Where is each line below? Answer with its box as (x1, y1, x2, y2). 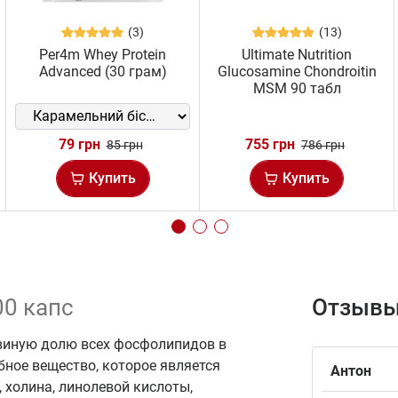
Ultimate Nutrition (242, 45, 353, 63)
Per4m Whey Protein (39, 45, 167, 63)
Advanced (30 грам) (38, 62, 167, 80)
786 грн (300, 137, 345, 152)
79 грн (58, 135, 100, 153)
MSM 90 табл (252, 79, 341, 97)
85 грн (106, 137, 143, 152)
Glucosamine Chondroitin (217, 62, 377, 80)
